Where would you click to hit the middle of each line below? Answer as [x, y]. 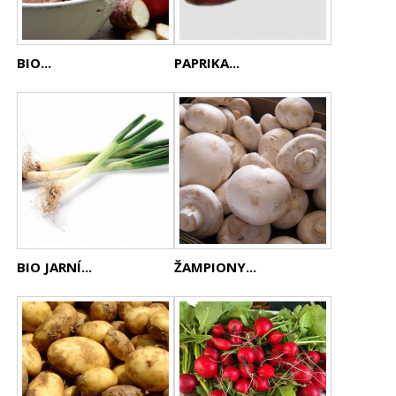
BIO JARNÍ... [55, 267]
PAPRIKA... [207, 63]
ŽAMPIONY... [216, 267]
